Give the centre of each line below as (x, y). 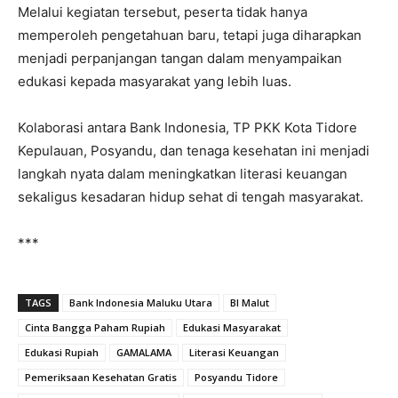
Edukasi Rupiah (62, 352)
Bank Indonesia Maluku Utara (141, 302)
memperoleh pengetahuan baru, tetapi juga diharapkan (190, 35)
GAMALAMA (144, 352)
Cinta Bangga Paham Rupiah (95, 327)
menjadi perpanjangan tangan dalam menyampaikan (180, 58)
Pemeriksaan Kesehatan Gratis (101, 377)
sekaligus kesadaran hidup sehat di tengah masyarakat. (191, 196)
